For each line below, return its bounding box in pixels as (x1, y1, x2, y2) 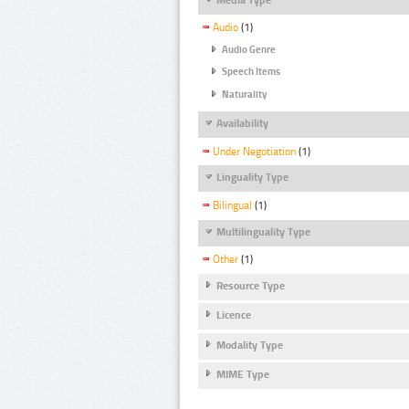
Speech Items (222, 66, 280, 79)
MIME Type (216, 368, 269, 382)
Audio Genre (222, 44, 276, 57)
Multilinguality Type (216, 225, 310, 238)
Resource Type (216, 278, 285, 292)
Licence (216, 309, 251, 322)
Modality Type (216, 338, 283, 351)
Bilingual (213, 198, 252, 212)
